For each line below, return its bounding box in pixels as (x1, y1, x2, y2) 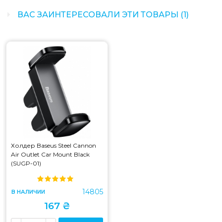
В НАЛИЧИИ (11, 188, 45, 195)
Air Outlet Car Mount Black (11, 150, 90, 158)
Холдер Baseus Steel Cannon (11, 141, 96, 149)
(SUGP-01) (11, 159, 41, 167)
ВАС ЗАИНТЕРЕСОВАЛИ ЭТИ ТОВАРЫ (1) (15, 9, 189, 19)
